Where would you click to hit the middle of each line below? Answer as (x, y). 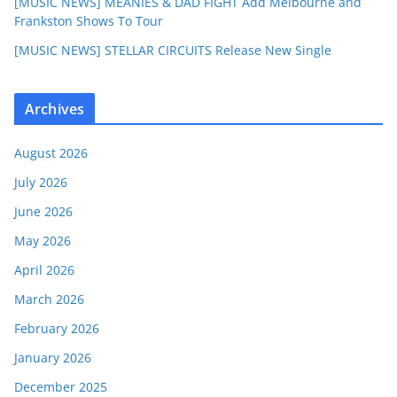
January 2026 (53, 357)
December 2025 (61, 386)
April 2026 (44, 269)
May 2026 (43, 240)
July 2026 (41, 182)
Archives (55, 109)
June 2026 (43, 211)
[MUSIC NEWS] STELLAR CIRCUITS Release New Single (173, 50)
